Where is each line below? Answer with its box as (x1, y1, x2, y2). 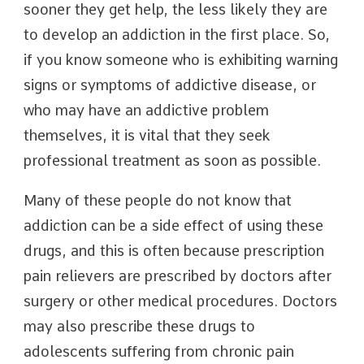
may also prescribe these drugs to (24, 318, 255, 335)
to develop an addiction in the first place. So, (24, 26, 330, 43)
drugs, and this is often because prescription (24, 242, 324, 259)
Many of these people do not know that (24, 192, 292, 209)
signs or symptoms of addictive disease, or (24, 76, 316, 93)
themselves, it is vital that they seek (24, 127, 271, 144)
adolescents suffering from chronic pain (24, 343, 294, 360)
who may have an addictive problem (24, 102, 269, 119)
